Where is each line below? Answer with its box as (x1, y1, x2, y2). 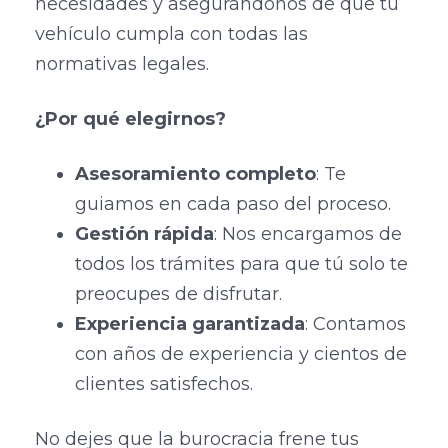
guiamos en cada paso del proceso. (75, 193, 391, 216)
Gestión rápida (75, 223, 214, 246)
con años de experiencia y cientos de (75, 343, 407, 366)
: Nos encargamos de (214, 223, 402, 246)
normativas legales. (35, 53, 209, 76)
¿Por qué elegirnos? (35, 108, 226, 131)
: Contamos (305, 313, 406, 336)
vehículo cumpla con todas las (35, 23, 308, 46)
